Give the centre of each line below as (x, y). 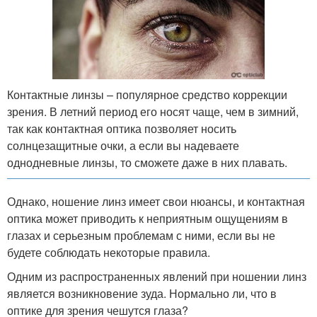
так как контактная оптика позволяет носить (122, 128)
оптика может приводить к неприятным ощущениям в (148, 218)
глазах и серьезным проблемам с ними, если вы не (141, 235)
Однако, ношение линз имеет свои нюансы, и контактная (156, 201)
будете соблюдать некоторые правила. (109, 252)
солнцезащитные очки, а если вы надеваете (123, 145)
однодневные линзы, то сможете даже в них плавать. (147, 162)
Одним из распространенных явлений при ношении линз (157, 276)
